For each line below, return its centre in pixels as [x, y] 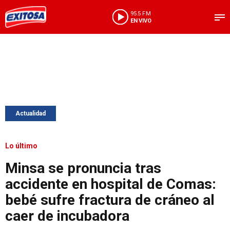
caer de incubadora [67, 216]
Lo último [21, 146]
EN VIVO [141, 21]
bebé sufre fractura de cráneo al [110, 200]
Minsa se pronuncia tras [83, 168]
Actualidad [31, 113]
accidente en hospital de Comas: [111, 184]
